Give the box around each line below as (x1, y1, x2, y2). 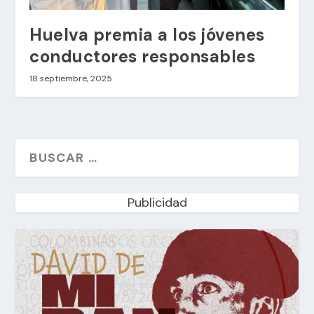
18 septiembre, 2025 (29, 72, 113, 84)
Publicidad (127, 193, 187, 211)
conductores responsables (29, 45, 256, 67)
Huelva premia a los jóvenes (29, 23, 265, 46)
